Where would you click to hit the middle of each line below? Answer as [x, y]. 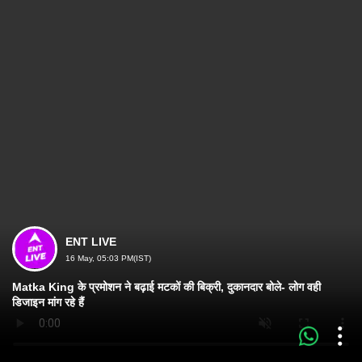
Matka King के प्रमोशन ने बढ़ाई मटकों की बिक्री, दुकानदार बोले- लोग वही [166, 287]
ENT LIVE [91, 242]
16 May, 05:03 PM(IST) [108, 258]
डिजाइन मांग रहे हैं [48, 302]
